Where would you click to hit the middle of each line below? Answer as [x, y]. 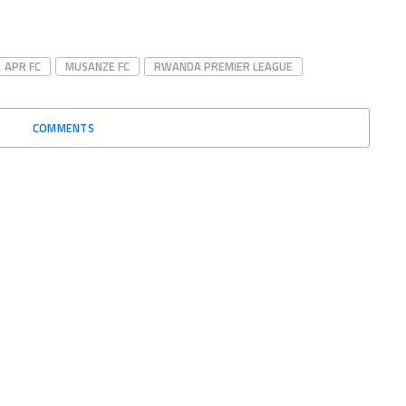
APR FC [23, 66]
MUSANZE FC [97, 66]
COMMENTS [63, 127]
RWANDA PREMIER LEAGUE [223, 66]
